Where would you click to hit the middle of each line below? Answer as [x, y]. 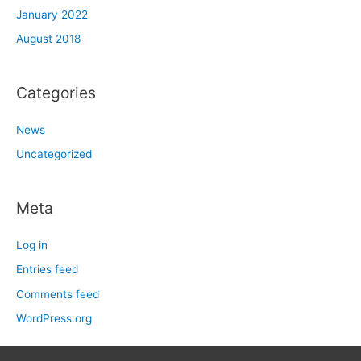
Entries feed [47, 270]
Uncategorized [54, 154]
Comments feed [58, 294]
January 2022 [52, 15]
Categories [56, 92]
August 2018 [48, 39]
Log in [32, 245]
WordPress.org [54, 318]
